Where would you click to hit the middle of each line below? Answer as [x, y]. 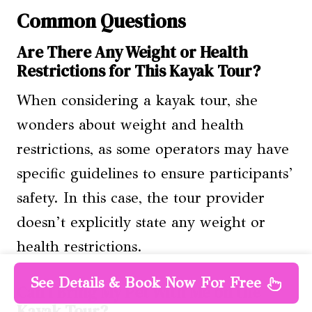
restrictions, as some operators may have [153, 149]
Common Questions [101, 21]
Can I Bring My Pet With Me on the [139, 292]
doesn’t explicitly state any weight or [141, 223]
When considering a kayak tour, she [137, 101]
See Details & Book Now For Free [146, 283]
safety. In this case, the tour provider [141, 198]
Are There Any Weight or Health [132, 52]
